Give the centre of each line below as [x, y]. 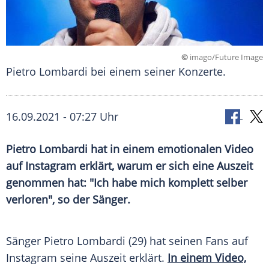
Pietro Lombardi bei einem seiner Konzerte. [116, 72]
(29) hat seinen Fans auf [187, 241]
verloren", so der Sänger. [68, 200]
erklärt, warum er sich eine [147, 166]
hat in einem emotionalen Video [171, 149]
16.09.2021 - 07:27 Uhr [62, 117]
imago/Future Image [225, 57]
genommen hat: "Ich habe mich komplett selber [127, 183]
